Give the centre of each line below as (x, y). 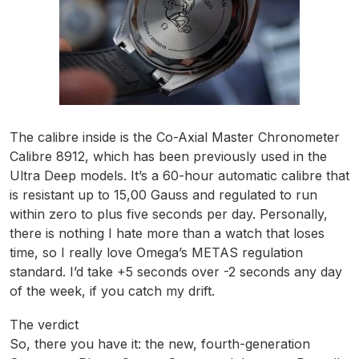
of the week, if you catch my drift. (112, 291)
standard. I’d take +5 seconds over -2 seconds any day (176, 272)
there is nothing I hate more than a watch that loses (167, 234)
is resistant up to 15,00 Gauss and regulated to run (163, 195)
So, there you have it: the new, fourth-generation (160, 344)
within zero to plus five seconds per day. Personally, (169, 214)
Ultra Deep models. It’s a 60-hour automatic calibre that (179, 176)
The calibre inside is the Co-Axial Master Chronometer (175, 137)
